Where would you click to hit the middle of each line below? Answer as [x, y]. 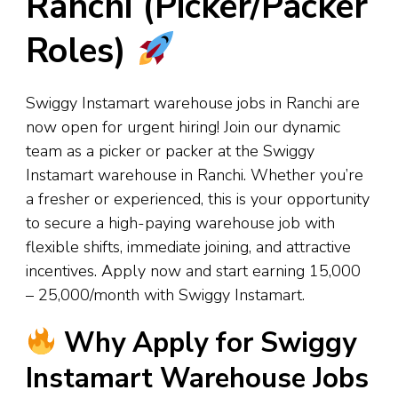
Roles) [81, 52]
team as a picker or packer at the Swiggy [170, 151]
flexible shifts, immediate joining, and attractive [188, 247]
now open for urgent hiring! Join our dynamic [183, 127]
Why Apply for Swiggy [207, 343]
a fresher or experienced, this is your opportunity [198, 199]
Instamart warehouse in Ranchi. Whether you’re [195, 175]
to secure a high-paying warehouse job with [180, 223]
